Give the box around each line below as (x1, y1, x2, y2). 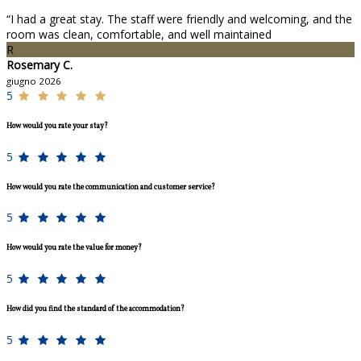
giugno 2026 (6, 75, 61, 88)
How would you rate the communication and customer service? (6, 181, 215, 193)
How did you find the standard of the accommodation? (6, 303, 185, 314)
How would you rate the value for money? (6, 243, 142, 254)
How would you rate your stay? (6, 120, 108, 131)
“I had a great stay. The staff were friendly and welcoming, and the (6, 11, 352, 27)
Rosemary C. (6, 57, 73, 73)
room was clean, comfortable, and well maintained (6, 27, 272, 43)
